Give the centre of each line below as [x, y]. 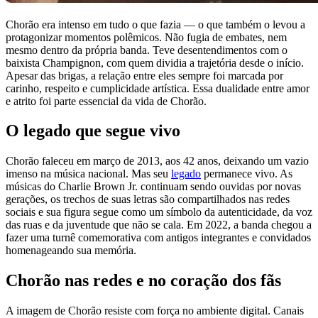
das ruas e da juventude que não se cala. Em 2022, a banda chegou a [159, 225]
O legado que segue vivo [93, 131]
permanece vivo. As [247, 174]
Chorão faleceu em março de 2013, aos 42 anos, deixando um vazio [157, 161]
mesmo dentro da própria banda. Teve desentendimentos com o [147, 50]
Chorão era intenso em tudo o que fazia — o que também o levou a [155, 24]
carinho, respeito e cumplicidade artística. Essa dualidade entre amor [158, 88]
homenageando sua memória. [71, 251]
